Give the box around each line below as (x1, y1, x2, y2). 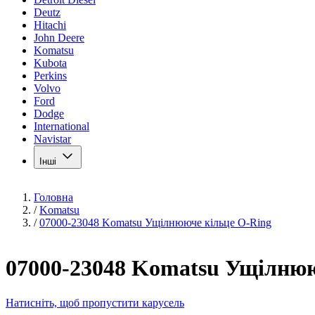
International (34, 120, 89, 132)
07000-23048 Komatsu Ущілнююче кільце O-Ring (39, 217, 271, 229)
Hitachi (34, 19, 66, 31)
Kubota (34, 57, 67, 69)
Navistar (34, 133, 71, 145)
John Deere (34, 32, 84, 44)
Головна (34, 191, 73, 203)
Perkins (34, 70, 67, 82)
